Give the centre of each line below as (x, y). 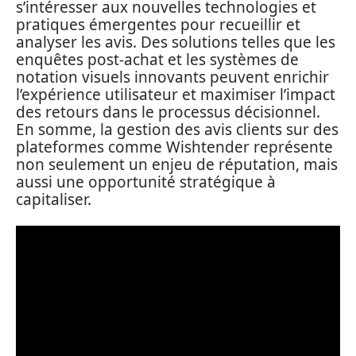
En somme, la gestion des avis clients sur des (177, 129)
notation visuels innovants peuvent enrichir (172, 77)
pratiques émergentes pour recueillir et (158, 24)
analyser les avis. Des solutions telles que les (176, 42)
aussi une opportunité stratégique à (146, 182)
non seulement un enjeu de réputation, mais (177, 164)
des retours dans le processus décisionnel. (168, 112)
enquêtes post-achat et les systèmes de (157, 59)
